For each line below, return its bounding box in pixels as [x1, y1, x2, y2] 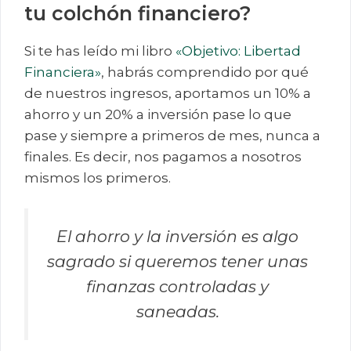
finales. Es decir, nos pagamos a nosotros [24, 148, 302, 165]
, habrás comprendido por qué [101, 63, 309, 80]
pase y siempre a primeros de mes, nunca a [24, 127, 320, 143]
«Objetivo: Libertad [175, 42, 301, 59]
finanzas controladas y [86, 277, 269, 297]
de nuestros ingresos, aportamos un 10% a [24, 85, 311, 101]
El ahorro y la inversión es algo [56, 226, 299, 247]
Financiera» [24, 63, 101, 80]
